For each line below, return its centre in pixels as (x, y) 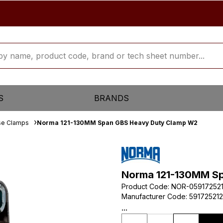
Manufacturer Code (154, 196)
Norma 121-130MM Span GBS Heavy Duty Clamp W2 (117, 123)
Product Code (145, 186)
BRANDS (111, 98)
